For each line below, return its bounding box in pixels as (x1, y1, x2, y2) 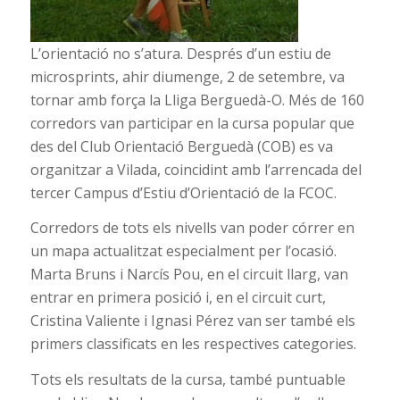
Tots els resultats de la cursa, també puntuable (29, 369, 346, 389)
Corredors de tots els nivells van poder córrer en (29, 218, 354, 238)
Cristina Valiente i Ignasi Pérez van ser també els (29, 311, 355, 331)
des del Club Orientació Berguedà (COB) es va (29, 136, 333, 156)
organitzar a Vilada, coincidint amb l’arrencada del (29, 159, 362, 179)
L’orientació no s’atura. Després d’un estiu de (29, 43, 331, 63)
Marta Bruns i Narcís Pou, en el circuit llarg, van (29, 264, 348, 285)
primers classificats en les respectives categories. (29, 334, 356, 354)
